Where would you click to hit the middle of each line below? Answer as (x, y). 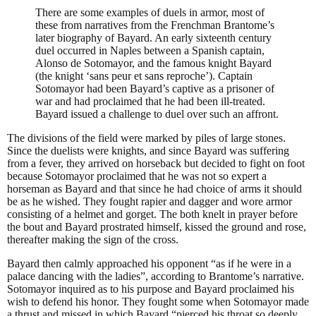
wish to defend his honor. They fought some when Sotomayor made (158, 302)
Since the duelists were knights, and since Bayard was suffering (148, 151)
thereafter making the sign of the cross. (93, 240)
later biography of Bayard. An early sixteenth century (153, 38)
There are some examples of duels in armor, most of (150, 13)
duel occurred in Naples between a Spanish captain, (150, 51)
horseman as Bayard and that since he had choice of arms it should (154, 189)
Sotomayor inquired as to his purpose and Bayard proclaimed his (151, 289)
